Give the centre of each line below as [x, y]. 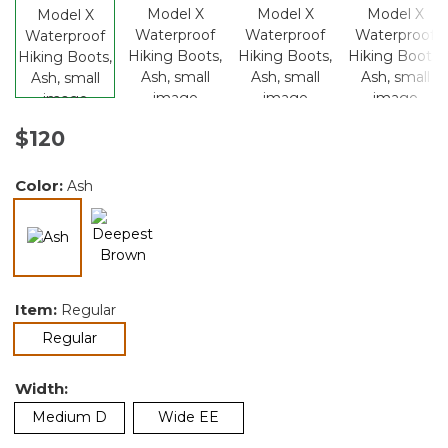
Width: [41, 388]
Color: [41, 185]
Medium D [69, 416]
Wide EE [188, 416]
